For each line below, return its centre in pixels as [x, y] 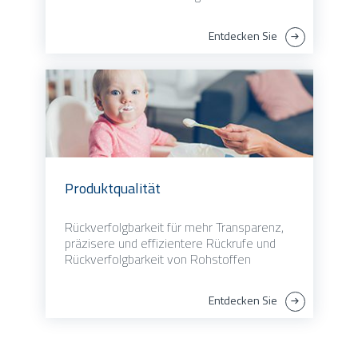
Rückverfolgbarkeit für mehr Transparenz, [174, 227]
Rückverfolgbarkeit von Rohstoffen [157, 259]
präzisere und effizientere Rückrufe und [170, 243]
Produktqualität [112, 189]
